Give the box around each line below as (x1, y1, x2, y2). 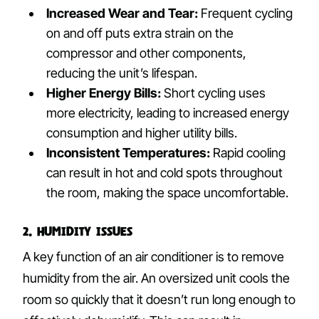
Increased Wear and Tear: (46, 5, 199, 21)
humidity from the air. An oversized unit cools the (23, 270, 290, 286)
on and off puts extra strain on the (46, 25, 234, 41)
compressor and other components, (46, 45, 247, 61)
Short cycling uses (161, 85, 266, 100)
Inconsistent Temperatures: (46, 145, 211, 160)
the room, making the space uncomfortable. (46, 184, 289, 200)
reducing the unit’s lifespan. (46, 65, 198, 80)
